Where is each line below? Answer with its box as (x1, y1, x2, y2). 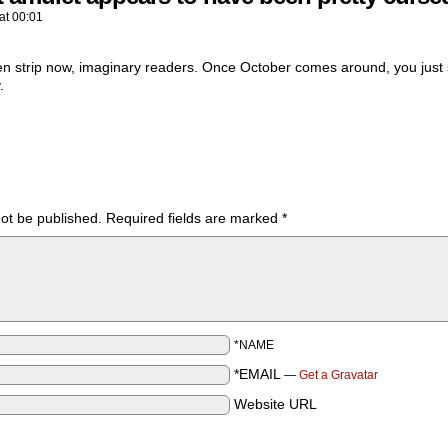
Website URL (234, 396, 317, 412)
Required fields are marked (106, 210, 282, 226)
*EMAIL (234, 366, 281, 382)
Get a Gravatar (299, 368, 378, 382)
